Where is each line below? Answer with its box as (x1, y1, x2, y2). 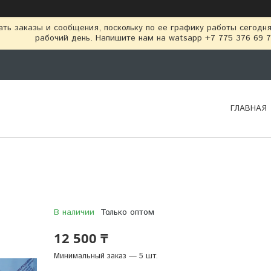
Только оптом (100, 206, 154, 218)
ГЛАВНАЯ (230, 102, 267, 114)
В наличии (53, 206, 94, 218)
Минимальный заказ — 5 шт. (53, 250, 158, 262)
